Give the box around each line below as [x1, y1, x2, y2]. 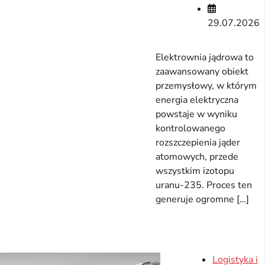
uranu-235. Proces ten [156, 178, 252, 192]
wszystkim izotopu [156, 164, 234, 177]
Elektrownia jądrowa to [156, 50, 254, 64]
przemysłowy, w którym [156, 79, 257, 92]
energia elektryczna [156, 93, 238, 106]
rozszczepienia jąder [156, 135, 240, 149]
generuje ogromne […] [156, 192, 249, 206]
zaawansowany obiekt [156, 64, 248, 78]
